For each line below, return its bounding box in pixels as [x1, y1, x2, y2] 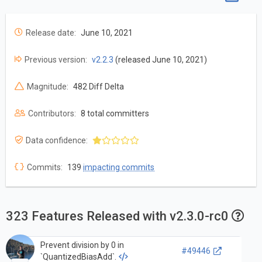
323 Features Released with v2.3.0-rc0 [6, 209, 232, 224]
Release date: [26, 28, 76, 38]
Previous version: [25, 55, 87, 65]
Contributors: [28, 109, 76, 119]
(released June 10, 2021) [113, 55, 207, 65]
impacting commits [83, 163, 154, 173]
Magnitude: [27, 82, 68, 92]
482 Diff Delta [73, 82, 124, 92]
